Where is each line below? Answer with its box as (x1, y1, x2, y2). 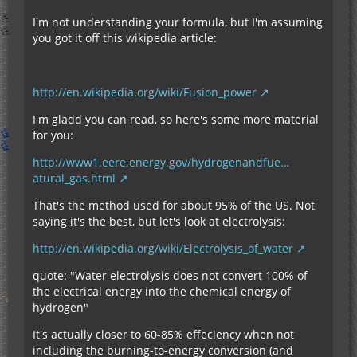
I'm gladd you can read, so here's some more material (33, 112, 319, 127)
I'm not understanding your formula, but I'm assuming (33, 14, 323, 30)
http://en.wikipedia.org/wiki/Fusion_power (33, 84, 257, 100)
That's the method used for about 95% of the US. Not (33, 198, 315, 214)
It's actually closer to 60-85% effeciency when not (33, 327, 294, 343)
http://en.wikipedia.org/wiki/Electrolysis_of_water (33, 241, 293, 257)
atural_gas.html (33, 171, 116, 186)
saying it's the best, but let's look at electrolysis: (33, 214, 285, 229)
